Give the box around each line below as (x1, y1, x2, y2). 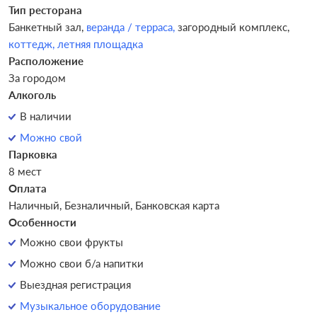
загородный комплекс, (178, 21, 289, 33)
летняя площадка (57, 38, 143, 50)
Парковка (8, 148, 57, 161)
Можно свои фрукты (20, 236, 123, 248)
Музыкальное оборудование (20, 299, 161, 312)
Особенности (8, 216, 76, 229)
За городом (8, 71, 66, 84)
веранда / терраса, (86, 21, 178, 33)
